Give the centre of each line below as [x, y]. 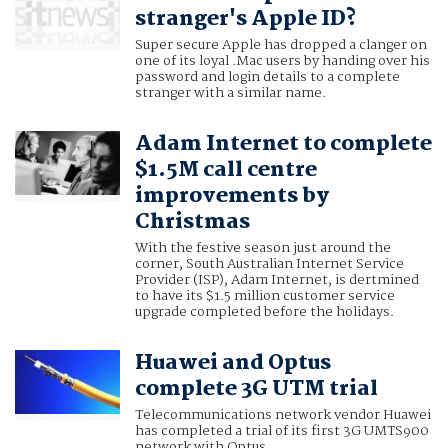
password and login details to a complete [267, 77]
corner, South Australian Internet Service [269, 264]
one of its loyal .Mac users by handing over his [282, 61]
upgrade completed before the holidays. [264, 312]
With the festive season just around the [262, 248]
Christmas [192, 222]
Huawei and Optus [232, 363]
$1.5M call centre [225, 170]
